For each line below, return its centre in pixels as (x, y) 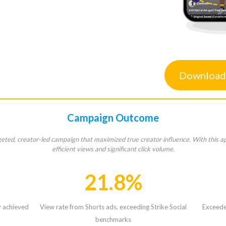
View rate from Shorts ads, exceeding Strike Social (113, 207)
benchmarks (113, 219)
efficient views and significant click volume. (113, 149)
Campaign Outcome (113, 118)
